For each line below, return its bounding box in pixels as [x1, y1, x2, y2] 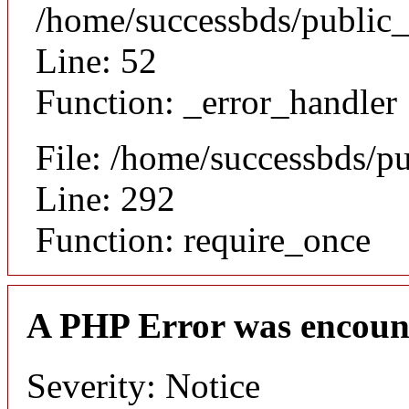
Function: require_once [36, 219, 371, 259]
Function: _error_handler [36, 81, 397, 121]
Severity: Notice [26, 366, 260, 406]
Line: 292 [36, 178, 175, 218]
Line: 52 [36, 40, 157, 80]
